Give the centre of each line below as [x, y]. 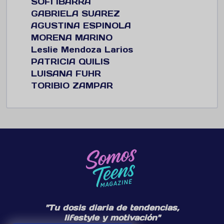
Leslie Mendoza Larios [82, 49]
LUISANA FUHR [66, 73]
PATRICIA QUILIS [70, 61]
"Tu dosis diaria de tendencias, [112, 207]
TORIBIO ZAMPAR [72, 85]
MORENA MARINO [72, 37]
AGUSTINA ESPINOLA [81, 25]
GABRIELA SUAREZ [75, 13]
